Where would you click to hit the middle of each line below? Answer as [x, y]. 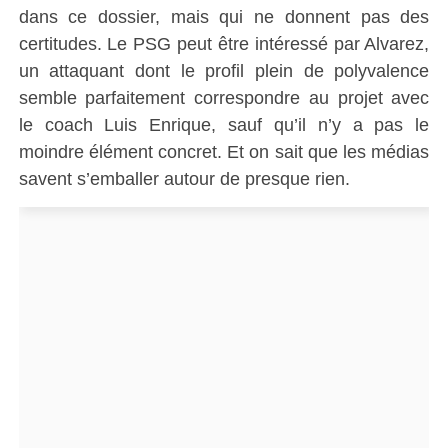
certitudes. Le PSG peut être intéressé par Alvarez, [224, 44]
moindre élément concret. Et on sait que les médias [224, 152]
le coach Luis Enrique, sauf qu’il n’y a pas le [224, 125]
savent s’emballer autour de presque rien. [184, 179]
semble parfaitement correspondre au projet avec [224, 98]
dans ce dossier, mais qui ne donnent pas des [224, 17]
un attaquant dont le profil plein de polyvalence [224, 71]
